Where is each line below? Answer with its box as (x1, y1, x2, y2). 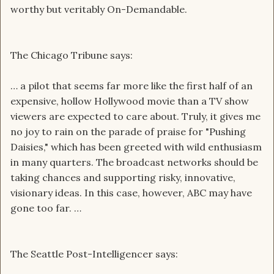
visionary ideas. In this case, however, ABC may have (10, 187, 252, 199)
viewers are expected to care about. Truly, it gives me (10, 110, 261, 123)
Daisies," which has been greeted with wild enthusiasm (10, 141, 262, 154)
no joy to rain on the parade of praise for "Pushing (10, 125, 246, 138)
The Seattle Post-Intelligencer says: (10, 248, 178, 261)
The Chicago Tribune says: (10, 49, 133, 62)
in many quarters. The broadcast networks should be (10, 156, 258, 169)
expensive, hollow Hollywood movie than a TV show (10, 95, 249, 108)
